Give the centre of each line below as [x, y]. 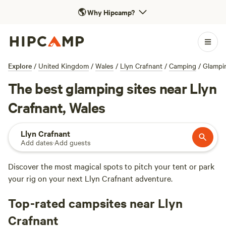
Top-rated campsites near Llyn [95, 203]
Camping [183, 66]
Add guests [73, 142]
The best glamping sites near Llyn [112, 88]
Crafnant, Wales [57, 107]
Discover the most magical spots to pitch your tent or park [111, 166]
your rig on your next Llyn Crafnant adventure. [90, 178]
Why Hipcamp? [111, 12]
